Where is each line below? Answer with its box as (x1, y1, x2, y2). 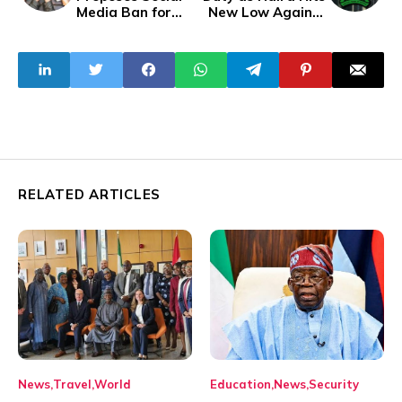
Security (309, 377, 359, 392)
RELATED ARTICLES (18, 185, 161, 203)
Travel (53, 377, 92, 392)
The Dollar (256, 19, 326, 37)
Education (210, 377, 271, 392)
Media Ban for (76, 3, 171, 21)
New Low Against (208, 3, 326, 21)
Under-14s (76, 19, 147, 37)
